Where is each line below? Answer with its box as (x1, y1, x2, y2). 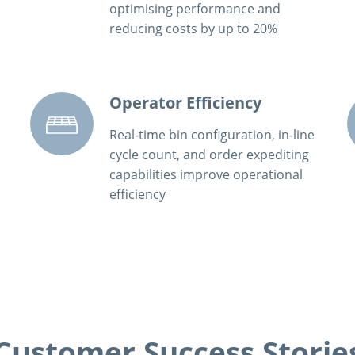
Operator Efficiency (109, 92, 262, 113)
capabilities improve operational (109, 165, 303, 183)
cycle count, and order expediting (109, 145, 310, 163)
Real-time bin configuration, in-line (109, 125, 315, 143)
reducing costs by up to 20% (109, 20, 278, 37)
